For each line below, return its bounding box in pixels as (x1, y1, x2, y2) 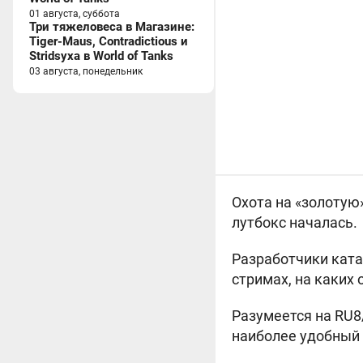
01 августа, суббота (29, 8, 120, 19)
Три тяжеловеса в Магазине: (29, 19, 194, 34)
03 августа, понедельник (29, 66, 143, 77)
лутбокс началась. (232, 214, 357, 231)
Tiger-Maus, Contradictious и (29, 34, 188, 49)
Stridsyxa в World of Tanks (29, 49, 173, 63)
